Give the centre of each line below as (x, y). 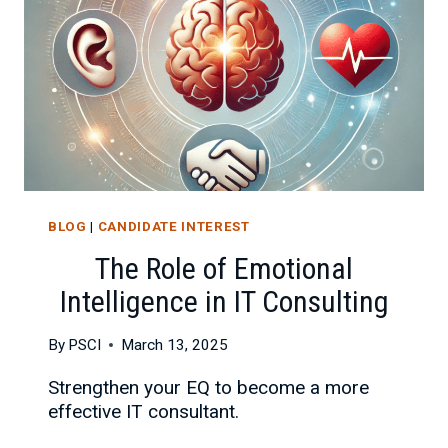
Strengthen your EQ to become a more (208, 388)
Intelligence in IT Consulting (224, 302)
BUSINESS (180, 38)
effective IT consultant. (143, 412)
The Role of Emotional (224, 269)
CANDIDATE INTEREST (173, 226)
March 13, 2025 (175, 345)
